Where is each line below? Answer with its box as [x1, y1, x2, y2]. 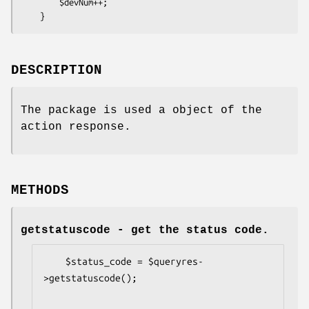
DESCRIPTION [11, 62, 102, 78]
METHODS [11, 183, 69, 199]
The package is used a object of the [21, 103, 262, 117]
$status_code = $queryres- [43, 256, 66, 268]
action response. [21, 120, 131, 133]
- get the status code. [110, 224, 269, 237]
